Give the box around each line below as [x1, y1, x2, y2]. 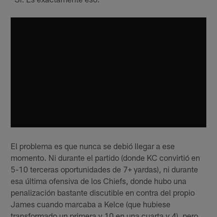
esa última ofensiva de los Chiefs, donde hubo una [11, 175, 187, 186]
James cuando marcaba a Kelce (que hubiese [11, 199, 171, 209]
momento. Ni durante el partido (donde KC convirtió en [11, 152, 201, 162]
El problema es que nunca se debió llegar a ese [11, 140, 175, 151]
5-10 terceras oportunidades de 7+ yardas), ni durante [11, 164, 199, 174]
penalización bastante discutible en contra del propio [11, 187, 195, 197]
